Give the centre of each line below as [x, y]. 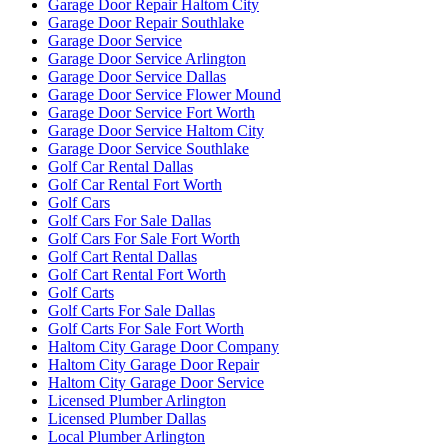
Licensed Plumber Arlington [137, 400]
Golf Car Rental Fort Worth [135, 184]
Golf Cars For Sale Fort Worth [144, 238]
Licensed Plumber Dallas [127, 418]
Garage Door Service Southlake [148, 148]
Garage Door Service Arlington [147, 58]
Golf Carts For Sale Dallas [131, 310]
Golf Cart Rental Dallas [122, 256]
